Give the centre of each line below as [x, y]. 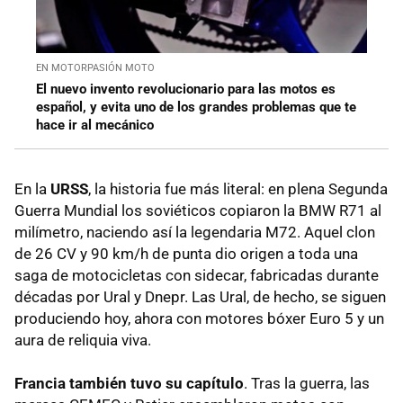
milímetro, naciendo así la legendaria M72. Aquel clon [195, 233]
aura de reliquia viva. [83, 340]
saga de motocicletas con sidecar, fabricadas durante [197, 276]
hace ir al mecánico [95, 125]
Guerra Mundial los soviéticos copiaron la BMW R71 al [198, 211]
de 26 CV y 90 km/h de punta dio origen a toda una [186, 254]
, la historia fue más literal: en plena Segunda [238, 189]
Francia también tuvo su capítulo [129, 384]
